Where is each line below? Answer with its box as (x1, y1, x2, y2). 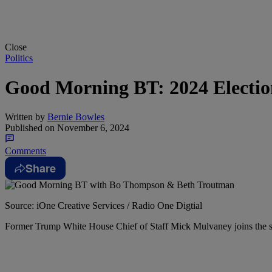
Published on (5, 123, 55, 134)
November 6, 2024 (55, 123, 129, 134)
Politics (5, 52, 33, 63)
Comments (5, 146, 46, 157)
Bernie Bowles (47, 112, 104, 123)
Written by (5, 112, 45, 123)
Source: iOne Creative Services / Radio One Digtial (5, 200, 202, 211)
